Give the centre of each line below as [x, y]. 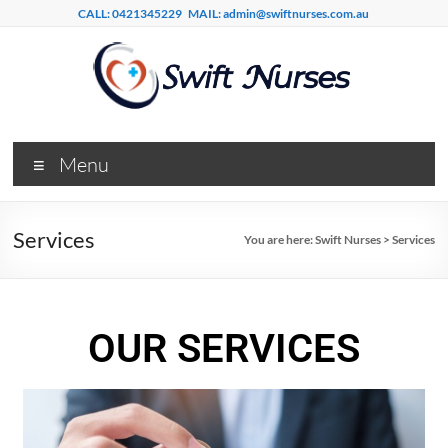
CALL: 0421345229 [130, 13]
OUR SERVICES [223, 348]
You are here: [279, 239]
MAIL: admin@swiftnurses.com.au [279, 13]
